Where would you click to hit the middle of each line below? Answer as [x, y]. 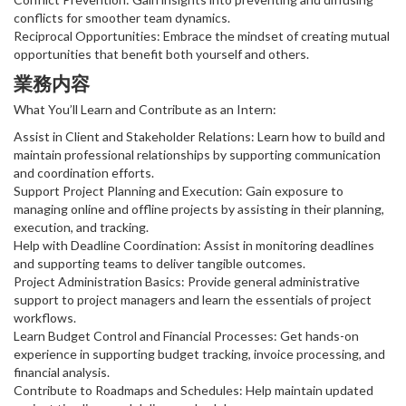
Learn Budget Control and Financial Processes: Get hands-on [186, 335]
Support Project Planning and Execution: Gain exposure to [179, 190]
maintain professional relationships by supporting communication [197, 154]
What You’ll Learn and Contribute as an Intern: [145, 109]
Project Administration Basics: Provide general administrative [187, 281]
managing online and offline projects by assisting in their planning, [199, 208]
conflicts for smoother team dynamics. [122, 17]
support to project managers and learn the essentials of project [193, 299]
